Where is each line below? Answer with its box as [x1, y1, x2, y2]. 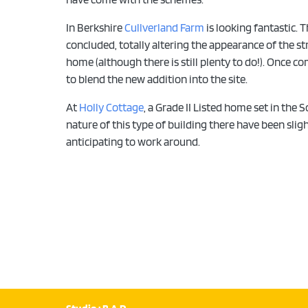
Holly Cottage [78, 101, 144, 114]
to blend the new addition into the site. [65, 73, 247, 86]
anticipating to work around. [65, 135, 200, 148]
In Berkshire [65, 21, 124, 34]
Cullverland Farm [124, 21, 204, 34]
